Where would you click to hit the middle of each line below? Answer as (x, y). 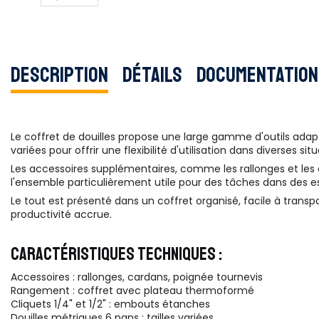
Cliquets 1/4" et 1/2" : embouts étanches (110, 304)
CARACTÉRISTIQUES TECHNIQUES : (116, 255)
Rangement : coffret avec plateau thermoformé (132, 290)
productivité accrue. (61, 215)
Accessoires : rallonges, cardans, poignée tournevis (137, 277)
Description (59, 74)
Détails (152, 74)
